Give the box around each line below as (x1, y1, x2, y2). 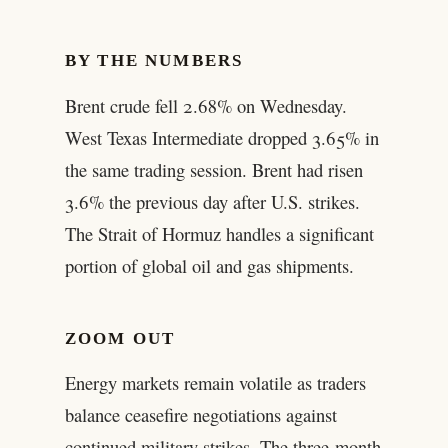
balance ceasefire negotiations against (64, 402, 337, 428)
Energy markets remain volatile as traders (64, 370, 366, 396)
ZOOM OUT (64, 328, 176, 348)
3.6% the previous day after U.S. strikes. (64, 188, 360, 214)
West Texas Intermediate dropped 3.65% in (64, 124, 379, 150)
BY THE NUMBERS (64, 51, 244, 71)
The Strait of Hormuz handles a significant (64, 220, 374, 246)
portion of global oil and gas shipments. (64, 252, 354, 278)
